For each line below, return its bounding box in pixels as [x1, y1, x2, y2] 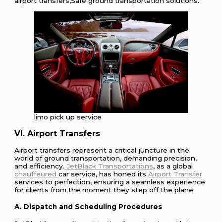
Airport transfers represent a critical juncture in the [14, 146, 190, 154]
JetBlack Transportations [64, 162, 154, 170]
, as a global [153, 162, 193, 170]
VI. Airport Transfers [14, 128, 101, 138]
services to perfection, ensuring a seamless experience [14, 177, 206, 186]
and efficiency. [14, 162, 65, 170]
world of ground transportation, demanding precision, [14, 154, 197, 162]
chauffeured [14, 169, 59, 178]
